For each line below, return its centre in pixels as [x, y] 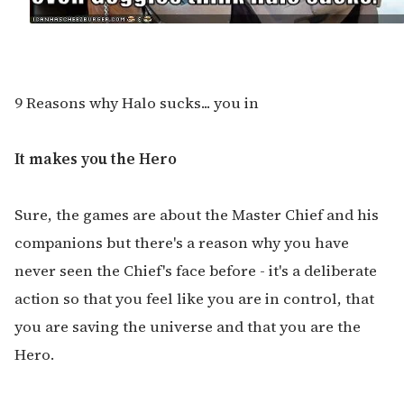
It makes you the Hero [96, 159]
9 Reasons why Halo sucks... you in [137, 103]
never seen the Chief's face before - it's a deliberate [196, 271]
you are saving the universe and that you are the [188, 326]
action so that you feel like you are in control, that [194, 298]
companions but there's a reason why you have [182, 243]
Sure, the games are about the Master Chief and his [197, 215]
